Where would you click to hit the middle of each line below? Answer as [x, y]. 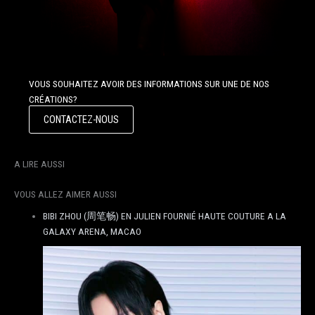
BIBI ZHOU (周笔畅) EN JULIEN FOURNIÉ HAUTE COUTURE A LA [165, 216]
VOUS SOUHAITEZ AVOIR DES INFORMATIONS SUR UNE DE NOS [149, 84]
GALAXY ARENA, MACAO [92, 232]
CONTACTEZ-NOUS [81, 120]
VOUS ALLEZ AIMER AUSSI [65, 194]
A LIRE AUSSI [39, 164]
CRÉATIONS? [53, 99]
